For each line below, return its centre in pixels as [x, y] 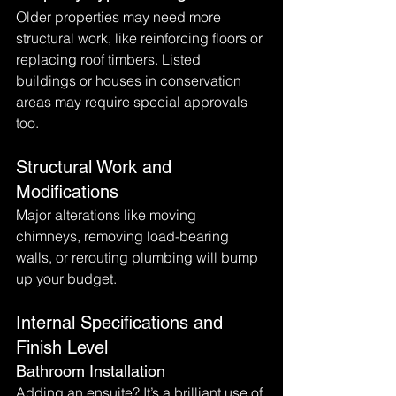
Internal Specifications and [122, 323]
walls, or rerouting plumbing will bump [139, 257]
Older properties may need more [120, 17]
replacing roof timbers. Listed [110, 59]
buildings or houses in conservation [130, 80]
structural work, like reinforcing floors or [141, 38]
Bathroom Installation [91, 371]
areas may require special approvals [133, 102]
